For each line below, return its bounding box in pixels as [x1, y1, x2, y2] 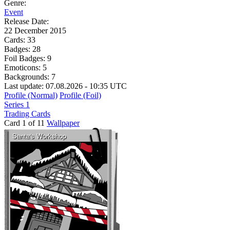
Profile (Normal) [4, 90, 57, 100]
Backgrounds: [4, 72, 51, 81]
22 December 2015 [4, 26, 66, 35]
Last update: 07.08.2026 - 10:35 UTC [4, 81, 127, 90]
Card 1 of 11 [4, 118, 45, 127]
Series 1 [4, 100, 30, 109]
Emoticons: [4, 63, 43, 72]
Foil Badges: [4, 53, 47, 63]
